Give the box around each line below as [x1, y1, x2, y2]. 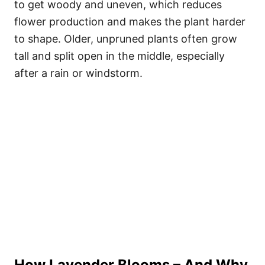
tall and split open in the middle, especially [14, 50, 225, 62]
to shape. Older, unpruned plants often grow [14, 33, 237, 45]
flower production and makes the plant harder [14, 15, 245, 28]
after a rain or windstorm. [14, 67, 143, 79]
